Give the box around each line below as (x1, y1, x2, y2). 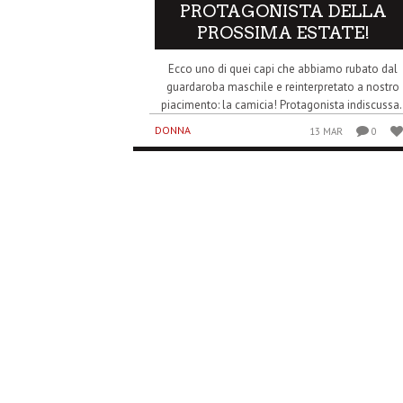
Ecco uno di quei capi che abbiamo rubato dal (168, 60, 399, 76)
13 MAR (309, 124, 344, 138)
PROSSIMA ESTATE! (196, 22, 370, 43)
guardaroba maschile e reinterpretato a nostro (166, 78, 400, 94)
